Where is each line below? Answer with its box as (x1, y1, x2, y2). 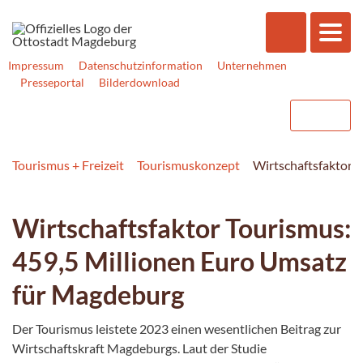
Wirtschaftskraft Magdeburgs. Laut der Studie (12, 340, 267, 356)
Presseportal (20, 75, 84, 89)
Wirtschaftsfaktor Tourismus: (12, 211, 351, 244)
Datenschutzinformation (79, 58, 203, 72)
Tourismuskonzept (137, 156, 240, 173)
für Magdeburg (12, 278, 185, 310)
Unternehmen (217, 58, 287, 72)
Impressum (8, 58, 64, 72)
